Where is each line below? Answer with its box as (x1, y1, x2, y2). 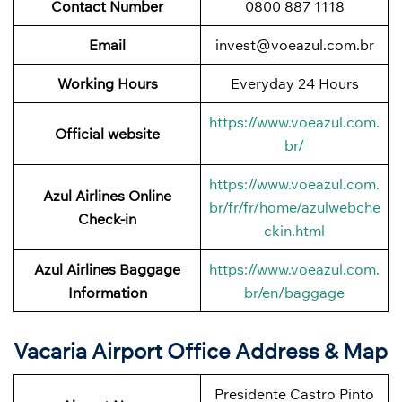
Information (67, 283, 147, 301)
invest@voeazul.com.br (214, 35, 374, 54)
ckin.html (264, 221, 325, 240)
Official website (55, 124, 160, 143)
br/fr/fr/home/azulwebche (208, 197, 380, 216)
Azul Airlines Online (43, 186, 171, 205)
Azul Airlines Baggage (34, 259, 180, 278)
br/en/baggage (244, 283, 345, 301)
